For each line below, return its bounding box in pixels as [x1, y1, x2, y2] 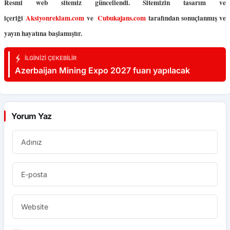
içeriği [4, 12, 26, 23]
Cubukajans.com [98, 12, 146, 23]
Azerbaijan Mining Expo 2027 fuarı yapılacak [15, 65, 190, 75]
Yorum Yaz [11, 110, 52, 121]
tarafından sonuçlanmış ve [146, 12, 226, 23]
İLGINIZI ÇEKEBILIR [23, 54, 76, 62]
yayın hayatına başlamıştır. [4, 28, 82, 39]
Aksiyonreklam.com [25, 12, 84, 23]
